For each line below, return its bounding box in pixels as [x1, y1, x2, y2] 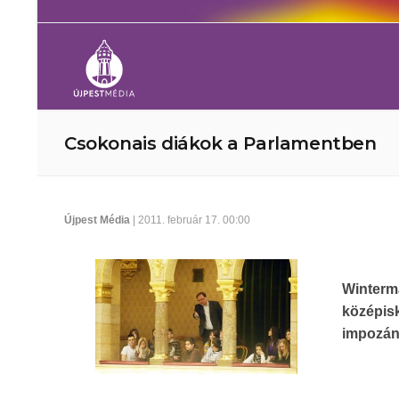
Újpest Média [64, 214, 130, 226]
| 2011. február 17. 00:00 [130, 214, 250, 226]
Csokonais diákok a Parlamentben [64, 133, 377, 154]
